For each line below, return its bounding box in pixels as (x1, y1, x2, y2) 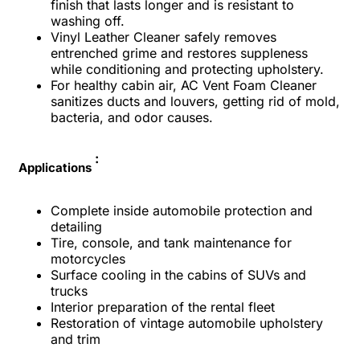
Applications (18, 160, 92, 176)
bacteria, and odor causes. (51, 108, 213, 125)
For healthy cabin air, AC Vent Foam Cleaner (51, 76, 317, 93)
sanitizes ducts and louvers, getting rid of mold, (51, 92, 340, 109)
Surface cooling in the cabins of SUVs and (51, 266, 306, 283)
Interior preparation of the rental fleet (51, 298, 275, 315)
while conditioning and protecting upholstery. (51, 60, 324, 77)
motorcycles (51, 250, 125, 267)
